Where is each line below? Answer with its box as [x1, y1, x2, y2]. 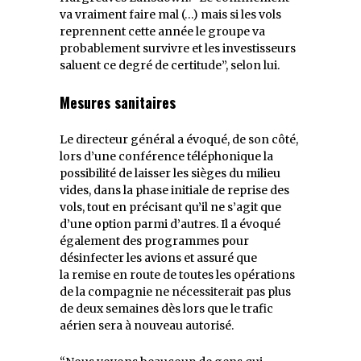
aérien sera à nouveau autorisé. [60, 317, 234, 333]
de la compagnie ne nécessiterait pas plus [60, 284, 291, 299]
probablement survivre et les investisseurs [60, 40, 296, 56]
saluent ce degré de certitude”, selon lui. [60, 57, 280, 73]
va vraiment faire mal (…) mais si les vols [60, 6, 281, 22]
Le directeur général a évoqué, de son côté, [60, 131, 298, 147]
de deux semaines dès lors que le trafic [60, 301, 273, 316]
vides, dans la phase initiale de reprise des [60, 182, 289, 197]
